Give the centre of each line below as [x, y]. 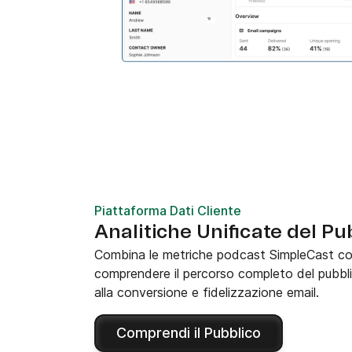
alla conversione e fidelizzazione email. [207, 292]
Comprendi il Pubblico [189, 332]
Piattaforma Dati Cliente [168, 210]
